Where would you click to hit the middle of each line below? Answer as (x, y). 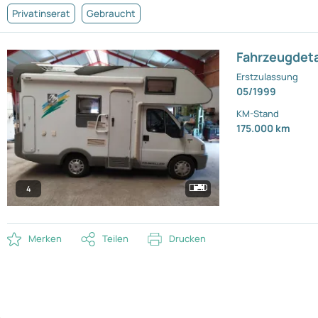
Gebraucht (111, 14)
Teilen (115, 239)
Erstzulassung (268, 77)
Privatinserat (41, 14)
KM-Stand (258, 114)
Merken (45, 239)
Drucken (187, 239)
